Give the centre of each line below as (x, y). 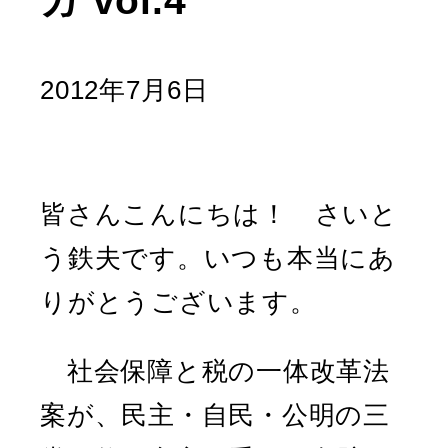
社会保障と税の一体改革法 (215, 371)
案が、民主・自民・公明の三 (215, 415)
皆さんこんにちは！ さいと (219, 213)
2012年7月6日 (124, 89)
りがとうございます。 (178, 301)
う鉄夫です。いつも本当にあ (218, 257)
